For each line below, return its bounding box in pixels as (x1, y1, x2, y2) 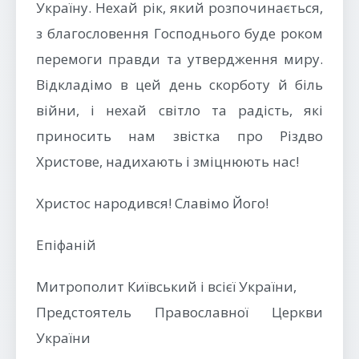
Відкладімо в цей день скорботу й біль (36, 75, 323, 94)
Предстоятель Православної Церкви (36, 303, 323, 321)
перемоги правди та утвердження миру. (36, 50, 323, 68)
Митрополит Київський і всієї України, (36, 277, 296, 296)
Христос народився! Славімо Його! (36, 194, 268, 212)
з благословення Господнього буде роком (36, 24, 323, 42)
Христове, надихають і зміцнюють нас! (36, 152, 299, 171)
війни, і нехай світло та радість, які (36, 101, 323, 119)
